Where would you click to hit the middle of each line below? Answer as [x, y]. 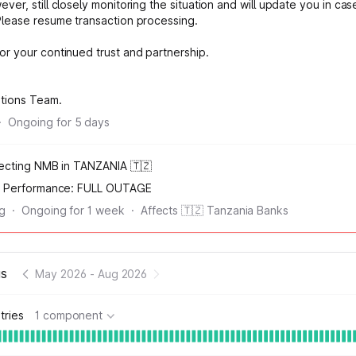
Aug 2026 [122, 273]
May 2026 [61, 273]
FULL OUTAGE [114, 188]
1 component [69, 315]
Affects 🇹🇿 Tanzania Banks [214, 210]
